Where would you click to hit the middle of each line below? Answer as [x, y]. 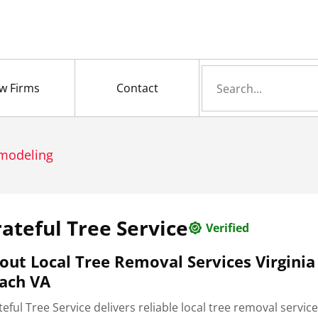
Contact [137, 88]
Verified [228, 228]
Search [220, 74]
